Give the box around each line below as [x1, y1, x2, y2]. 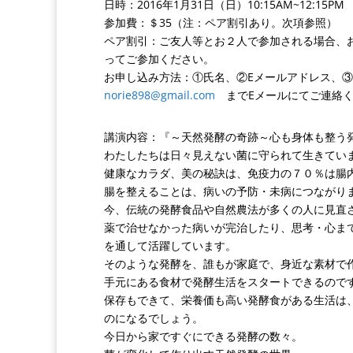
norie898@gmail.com [104, 87, 215, 102]
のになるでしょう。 [104, 310, 203, 325]
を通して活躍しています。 [104, 238, 236, 253]
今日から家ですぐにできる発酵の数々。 [104, 329, 303, 344]
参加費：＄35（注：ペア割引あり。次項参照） [104, 15, 337, 30]
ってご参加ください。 [104, 51, 214, 66]
